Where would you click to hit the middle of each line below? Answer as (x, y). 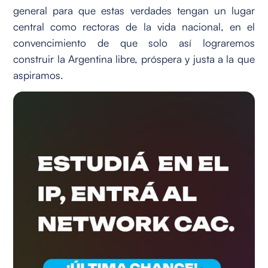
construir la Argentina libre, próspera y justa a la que (134, 59)
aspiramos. (39, 75)
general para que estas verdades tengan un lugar (134, 10)
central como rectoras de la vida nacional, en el (134, 27)
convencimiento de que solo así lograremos (134, 43)
